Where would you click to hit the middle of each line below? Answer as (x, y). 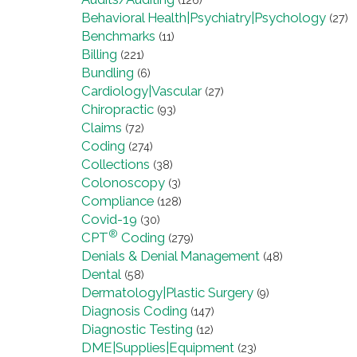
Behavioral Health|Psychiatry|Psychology (204, 18)
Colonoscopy (123, 183)
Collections (116, 165)
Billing (99, 55)
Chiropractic (118, 110)
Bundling (108, 73)
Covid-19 (109, 220)
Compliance (118, 201)
